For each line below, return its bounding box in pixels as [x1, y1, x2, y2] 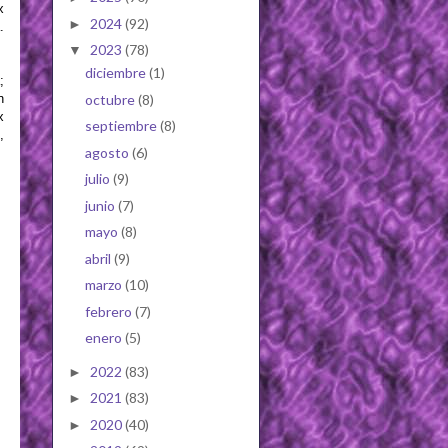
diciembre [84, 64, 149, 82]
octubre [84, 90, 138, 108]
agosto [84, 143, 132, 161]
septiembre [84, 117, 160, 135]
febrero [84, 302, 135, 320]
